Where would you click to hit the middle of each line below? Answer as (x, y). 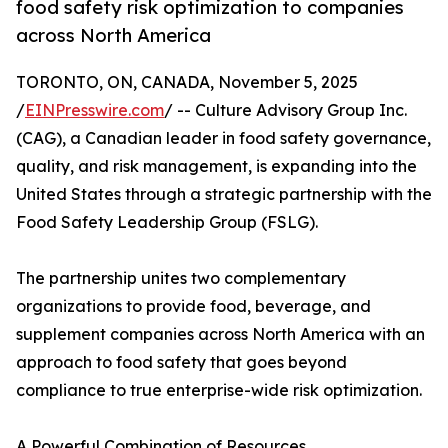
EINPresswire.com (94, 110)
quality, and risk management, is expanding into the (216, 166)
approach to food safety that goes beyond (181, 362)
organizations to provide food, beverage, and (193, 306)
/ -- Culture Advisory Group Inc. (285, 110)
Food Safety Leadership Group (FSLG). (167, 222)
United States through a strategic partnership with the (224, 194)
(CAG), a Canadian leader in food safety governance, (223, 138)
